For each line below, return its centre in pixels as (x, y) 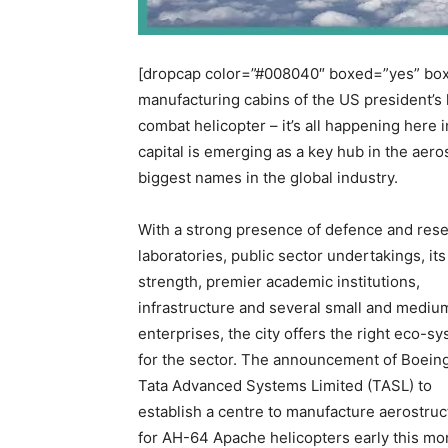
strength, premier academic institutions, (279, 281)
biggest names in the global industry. (268, 177)
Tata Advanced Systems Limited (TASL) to (285, 385)
